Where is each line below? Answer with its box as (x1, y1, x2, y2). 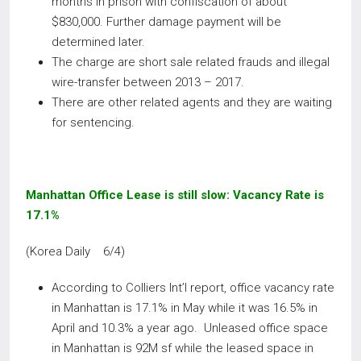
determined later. (52, 35, 145, 49)
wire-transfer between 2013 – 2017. (52, 75, 244, 89)
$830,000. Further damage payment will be (52, 15, 281, 29)
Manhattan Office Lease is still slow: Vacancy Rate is (26, 188, 324, 202)
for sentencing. (52, 115, 135, 130)
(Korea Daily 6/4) (26, 244, 125, 259)
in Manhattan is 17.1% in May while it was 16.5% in (52, 301, 317, 315)
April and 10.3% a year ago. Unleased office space (52, 321, 328, 335)
